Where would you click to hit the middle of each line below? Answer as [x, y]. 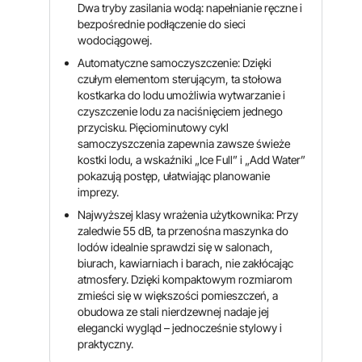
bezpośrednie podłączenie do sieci [162, 24]
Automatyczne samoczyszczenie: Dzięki [175, 63]
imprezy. [99, 192]
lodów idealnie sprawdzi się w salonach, [176, 247]
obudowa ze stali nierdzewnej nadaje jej [174, 311]
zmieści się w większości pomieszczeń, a [178, 295]
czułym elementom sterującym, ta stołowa [180, 79]
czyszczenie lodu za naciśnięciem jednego [181, 111]
